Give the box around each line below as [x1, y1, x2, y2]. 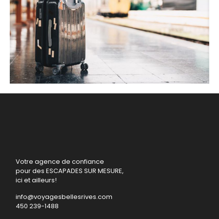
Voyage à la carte [77, 93, 142, 103]
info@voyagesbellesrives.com [16, 192, 112, 201]
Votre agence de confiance [16, 157, 104, 166]
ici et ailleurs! [16, 175, 57, 185]
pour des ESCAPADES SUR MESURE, [16, 166, 124, 175]
